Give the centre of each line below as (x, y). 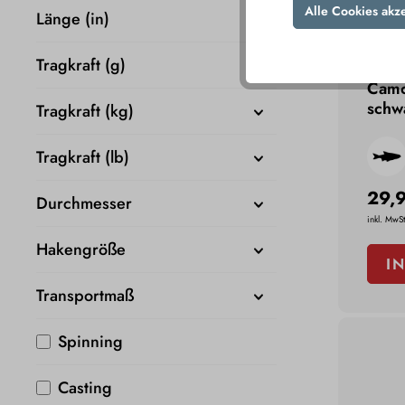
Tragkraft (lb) (83, 158)
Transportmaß (85, 296)
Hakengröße (81, 250)
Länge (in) (73, 19)
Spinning (90, 342)
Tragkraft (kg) (85, 112)
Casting (85, 388)
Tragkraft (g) (81, 66)
